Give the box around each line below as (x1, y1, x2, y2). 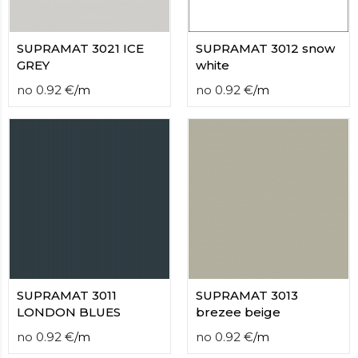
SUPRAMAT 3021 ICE (17, 41, 144, 56)
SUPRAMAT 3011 (17, 288, 117, 303)
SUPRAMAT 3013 (196, 288, 298, 303)
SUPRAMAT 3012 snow (196, 41, 335, 56)
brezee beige (196, 304, 280, 320)
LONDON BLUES (17, 304, 121, 320)
